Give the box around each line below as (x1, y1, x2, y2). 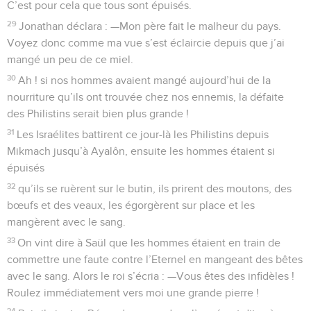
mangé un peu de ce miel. (7, 53, 133, 65)
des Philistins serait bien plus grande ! (7, 108, 189, 119)
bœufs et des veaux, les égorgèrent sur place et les (7, 199, 255, 211)
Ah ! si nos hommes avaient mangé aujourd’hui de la (18, 74, 271, 86)
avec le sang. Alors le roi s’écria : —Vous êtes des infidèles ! (7, 270, 294, 282)
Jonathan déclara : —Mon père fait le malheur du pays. (19, 20, 282, 32)
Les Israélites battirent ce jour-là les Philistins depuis (17, 128, 269, 140)
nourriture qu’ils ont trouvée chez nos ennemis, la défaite (7, 91, 284, 103)
